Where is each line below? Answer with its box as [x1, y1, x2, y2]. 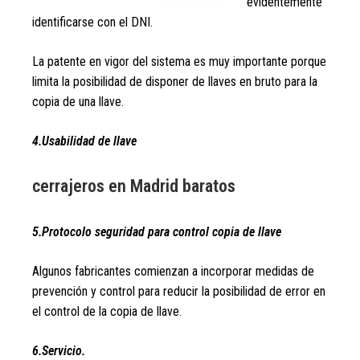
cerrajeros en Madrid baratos [32, 176, 235, 196]
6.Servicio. [32, 343, 85, 358]
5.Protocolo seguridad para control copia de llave [32, 224, 281, 239]
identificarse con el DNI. [32, 14, 153, 30]
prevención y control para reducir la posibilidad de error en [32, 284, 325, 299]
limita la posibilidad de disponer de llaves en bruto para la [32, 74, 317, 89]
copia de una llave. [32, 94, 124, 109]
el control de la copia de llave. [32, 304, 182, 319]
